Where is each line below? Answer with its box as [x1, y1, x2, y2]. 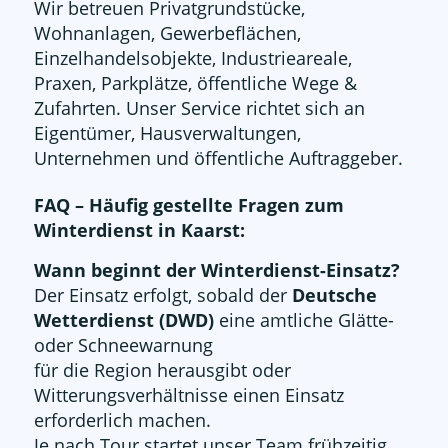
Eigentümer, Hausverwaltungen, [33, 121, 301, 146]
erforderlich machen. [33, 408, 211, 433]
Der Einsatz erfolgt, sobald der [33, 283, 292, 308]
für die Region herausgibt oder [33, 358, 291, 383]
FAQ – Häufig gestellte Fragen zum [33, 192, 344, 217]
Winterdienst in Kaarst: [33, 217, 245, 242]
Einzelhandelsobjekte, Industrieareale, [33, 46, 352, 71]
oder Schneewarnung [33, 333, 213, 358]
